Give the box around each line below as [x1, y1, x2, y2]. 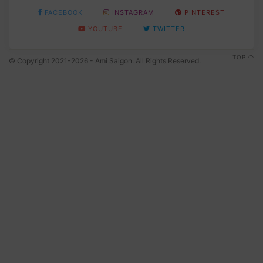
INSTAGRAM [112, 8, 154, 17]
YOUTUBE [88, 25, 123, 33]
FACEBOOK [45, 8, 83, 17]
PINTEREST [184, 8, 225, 17]
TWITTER [153, 25, 185, 33]
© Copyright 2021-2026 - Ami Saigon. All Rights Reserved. [9, 56, 201, 66]
